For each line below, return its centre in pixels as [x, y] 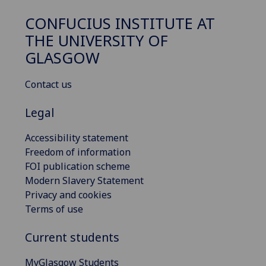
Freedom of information [78, 152]
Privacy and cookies [68, 194]
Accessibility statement [77, 137]
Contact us [48, 84]
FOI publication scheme [77, 166]
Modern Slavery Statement [84, 180]
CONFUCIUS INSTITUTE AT [120, 23]
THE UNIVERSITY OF [96, 40]
